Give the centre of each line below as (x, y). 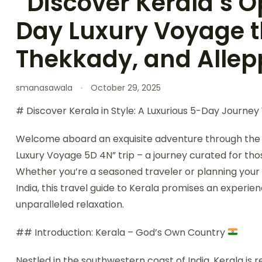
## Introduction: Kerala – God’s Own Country (122, 232)
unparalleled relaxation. (70, 204)
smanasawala (44, 87)
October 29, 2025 (126, 87)
